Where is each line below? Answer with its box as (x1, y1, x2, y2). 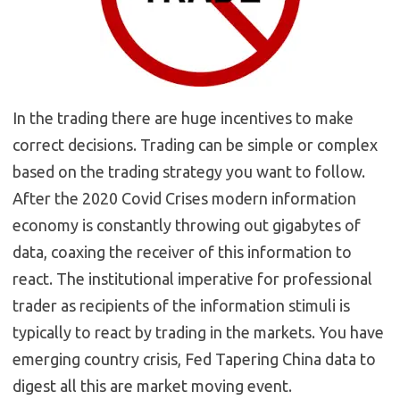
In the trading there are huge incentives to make (12, 109, 354, 128)
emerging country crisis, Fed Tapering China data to (12, 350, 376, 369)
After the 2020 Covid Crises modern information (12, 189, 356, 208)
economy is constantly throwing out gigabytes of (12, 216, 361, 235)
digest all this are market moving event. (12, 377, 292, 396)
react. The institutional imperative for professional (12, 270, 372, 288)
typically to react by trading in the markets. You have (12, 323, 384, 342)
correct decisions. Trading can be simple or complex (12, 136, 378, 154)
